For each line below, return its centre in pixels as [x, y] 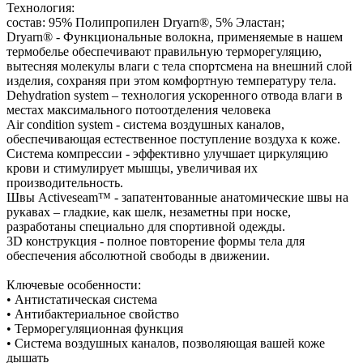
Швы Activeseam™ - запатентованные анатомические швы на [177, 197]
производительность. [65, 182]
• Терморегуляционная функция [95, 328]
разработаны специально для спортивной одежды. [146, 226]
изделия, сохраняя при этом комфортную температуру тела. [171, 80]
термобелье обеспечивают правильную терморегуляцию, [164, 51]
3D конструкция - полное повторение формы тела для [156, 241]
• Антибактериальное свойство [93, 314]
